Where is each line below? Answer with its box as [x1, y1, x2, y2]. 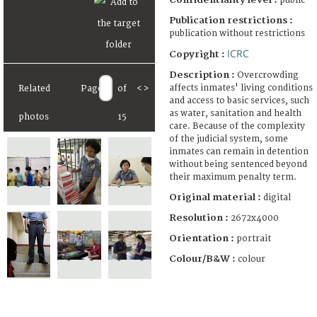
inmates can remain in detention [169, 146, 309, 157]
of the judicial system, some [169, 133, 288, 144]
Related [18, 83, 50, 95]
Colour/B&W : [169, 253, 238, 265]
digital [263, 192, 291, 203]
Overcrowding [237, 69, 299, 81]
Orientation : [169, 232, 236, 244]
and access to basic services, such [169, 95, 309, 106]
